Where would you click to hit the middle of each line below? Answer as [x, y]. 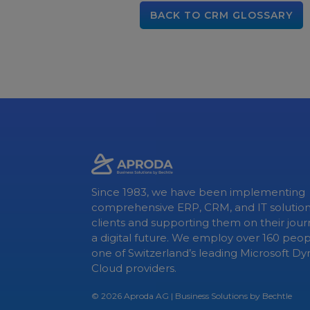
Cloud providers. [134, 268]
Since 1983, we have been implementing [198, 192]
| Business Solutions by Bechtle [230, 296]
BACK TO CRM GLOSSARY [221, 15]
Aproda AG [146, 296]
